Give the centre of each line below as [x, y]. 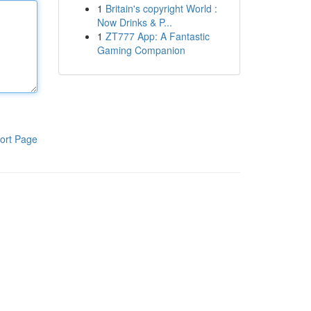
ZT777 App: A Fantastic [157, 36]
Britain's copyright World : [161, 8]
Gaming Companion [141, 50]
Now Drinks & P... [134, 22]
